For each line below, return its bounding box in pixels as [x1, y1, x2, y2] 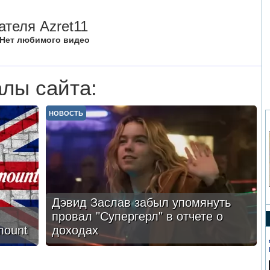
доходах [51, 224, 98, 237]
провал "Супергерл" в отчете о [51, 210, 223, 223]
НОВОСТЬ [48, 110, 83, 117]
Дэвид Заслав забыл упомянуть [51, 196, 231, 209]
